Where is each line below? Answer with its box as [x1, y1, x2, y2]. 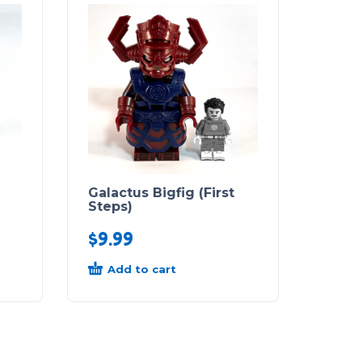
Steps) [88, 198, 133, 214]
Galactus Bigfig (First [88, 184, 234, 200]
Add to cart [107, 262, 176, 276]
